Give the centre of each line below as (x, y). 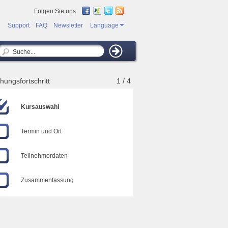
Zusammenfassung (47, 180)
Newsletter (68, 25)
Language (105, 25)
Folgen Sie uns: (58, 11)
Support (19, 25)
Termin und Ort (41, 131)
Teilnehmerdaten (44, 156)
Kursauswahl (40, 107)
